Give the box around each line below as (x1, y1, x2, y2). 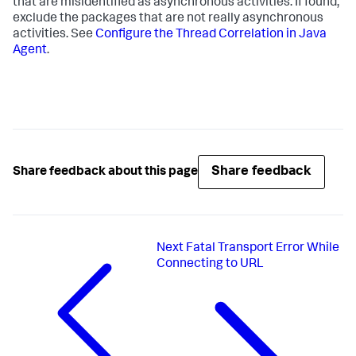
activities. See (13, 29, 95, 42)
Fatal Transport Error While (186, 242, 340, 256)
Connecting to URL (157, 258, 265, 272)
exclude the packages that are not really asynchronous (13, 13, 323, 26)
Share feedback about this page (13, 165, 198, 179)
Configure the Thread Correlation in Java (95, 29, 327, 42)
